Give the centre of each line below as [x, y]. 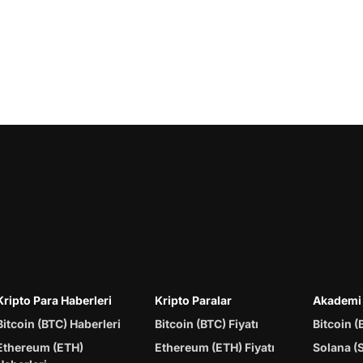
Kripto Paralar [194, 300]
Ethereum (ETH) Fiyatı [215, 347]
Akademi [337, 300]
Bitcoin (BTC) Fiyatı [207, 323]
